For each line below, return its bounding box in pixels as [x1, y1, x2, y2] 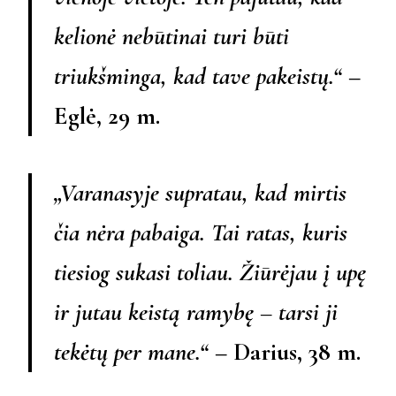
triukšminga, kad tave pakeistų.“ [54, 61, 342, 92]
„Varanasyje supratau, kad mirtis [54, 178, 346, 209]
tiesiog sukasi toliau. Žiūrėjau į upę [54, 257, 366, 288]
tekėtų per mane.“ [54, 337, 209, 368]
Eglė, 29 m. [54, 101, 160, 132]
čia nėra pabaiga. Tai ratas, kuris [54, 217, 347, 248]
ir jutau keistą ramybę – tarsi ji [54, 297, 338, 328]
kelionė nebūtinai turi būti [54, 21, 289, 52]
